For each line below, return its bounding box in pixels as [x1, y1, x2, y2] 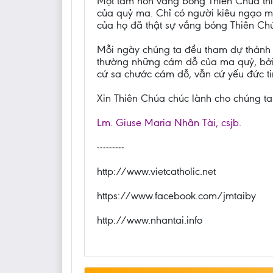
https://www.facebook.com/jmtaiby [97, 190, 256, 202]
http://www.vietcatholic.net [97, 165, 216, 178]
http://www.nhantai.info [97, 214, 202, 227]
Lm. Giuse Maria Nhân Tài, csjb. [97, 116, 241, 129]
